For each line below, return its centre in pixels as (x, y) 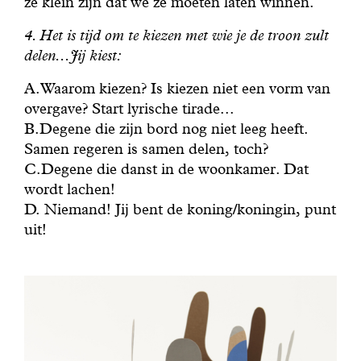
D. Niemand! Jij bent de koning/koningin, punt (180, 209)
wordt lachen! (69, 189)
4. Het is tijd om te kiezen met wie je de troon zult (176, 35)
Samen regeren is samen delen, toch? (146, 148)
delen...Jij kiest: (73, 55)
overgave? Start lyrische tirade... (129, 108)
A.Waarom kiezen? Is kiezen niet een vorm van (177, 88)
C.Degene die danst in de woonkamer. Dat (166, 168)
